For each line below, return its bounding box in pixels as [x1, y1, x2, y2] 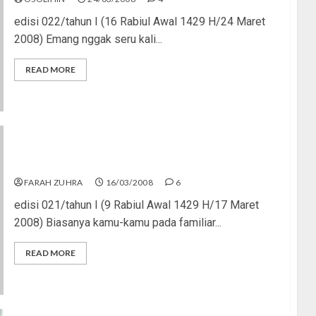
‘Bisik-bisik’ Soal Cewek [13, 157, 140, 171]
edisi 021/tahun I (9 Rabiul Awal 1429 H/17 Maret [13, 197, 259, 212]
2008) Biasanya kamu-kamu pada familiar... [13, 215, 221, 229]
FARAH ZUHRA [23, 176, 83, 188]
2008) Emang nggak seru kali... [13, 32, 162, 46]
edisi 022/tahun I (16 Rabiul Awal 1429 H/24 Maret [13, 14, 265, 28]
